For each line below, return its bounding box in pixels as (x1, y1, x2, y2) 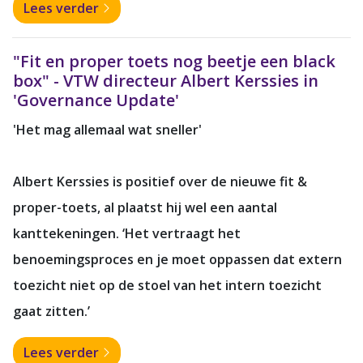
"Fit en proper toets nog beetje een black (13, 49, 335, 72)
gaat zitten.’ (13, 301, 90, 320)
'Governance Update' (13, 88, 179, 111)
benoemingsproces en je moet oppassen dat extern (13, 250, 342, 268)
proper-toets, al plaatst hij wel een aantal (13, 198, 277, 216)
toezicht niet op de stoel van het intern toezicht (13, 275, 322, 294)
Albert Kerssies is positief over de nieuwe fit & (13, 172, 307, 190)
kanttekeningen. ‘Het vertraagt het (13, 224, 241, 242)
